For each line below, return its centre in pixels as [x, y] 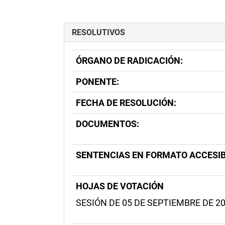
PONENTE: [97, 82]
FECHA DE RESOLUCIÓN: [126, 103]
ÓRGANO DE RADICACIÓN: [129, 61]
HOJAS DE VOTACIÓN [120, 186]
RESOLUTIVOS [98, 32]
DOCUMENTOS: [107, 124]
